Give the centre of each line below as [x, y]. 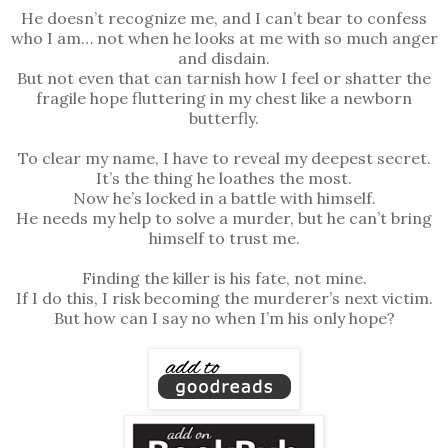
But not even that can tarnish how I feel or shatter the [224, 77]
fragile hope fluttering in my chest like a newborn [224, 97]
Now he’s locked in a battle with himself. [224, 197]
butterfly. [224, 117]
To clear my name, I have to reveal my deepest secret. [224, 157]
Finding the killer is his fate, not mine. [224, 277]
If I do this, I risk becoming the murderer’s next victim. [224, 297]
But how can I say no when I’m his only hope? [224, 317]
